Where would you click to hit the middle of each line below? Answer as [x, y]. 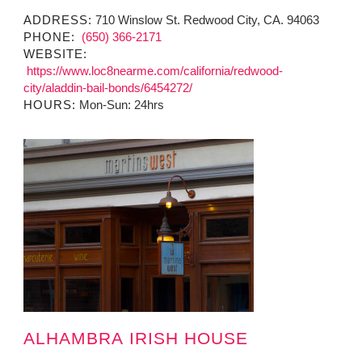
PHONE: [49, 37]
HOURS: [49, 105]
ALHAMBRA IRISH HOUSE [135, 339]
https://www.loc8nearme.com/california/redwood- [153, 71]
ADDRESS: [57, 20]
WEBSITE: [55, 54]
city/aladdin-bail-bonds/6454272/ [107, 88]
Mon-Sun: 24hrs [120, 105]
